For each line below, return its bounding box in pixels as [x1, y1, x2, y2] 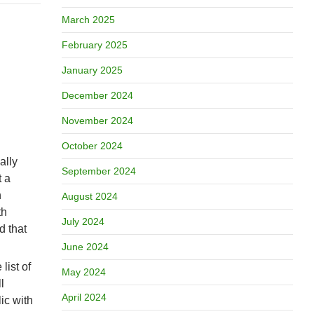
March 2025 [61, 14, 115, 25]
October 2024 [61, 140, 123, 151]
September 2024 [61, 165, 136, 177]
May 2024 [61, 266, 106, 278]
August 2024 [61, 191, 118, 202]
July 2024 [61, 216, 104, 227]
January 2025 [61, 64, 123, 76]
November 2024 [61, 115, 133, 126]
